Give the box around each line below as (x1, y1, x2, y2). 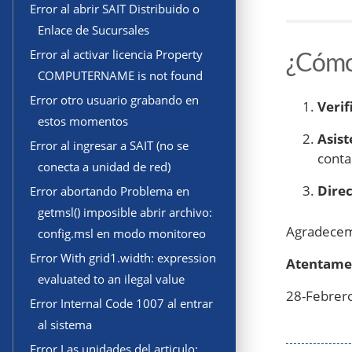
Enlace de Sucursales (38, 22, 149, 38)
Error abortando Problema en (30, 183, 189, 200)
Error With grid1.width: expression (30, 250, 216, 266)
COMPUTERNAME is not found (38, 68, 203, 84)
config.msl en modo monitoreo (38, 225, 206, 242)
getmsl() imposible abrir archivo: (38, 204, 212, 221)
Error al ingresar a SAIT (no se (30, 137, 189, 154)
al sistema (38, 317, 92, 333)
